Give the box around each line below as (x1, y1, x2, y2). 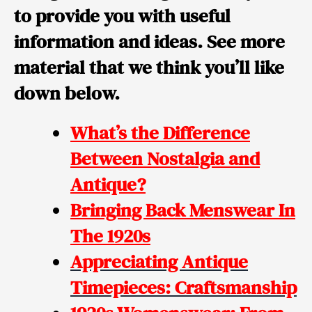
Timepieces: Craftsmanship (70, 274, 297, 301)
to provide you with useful (14, 3, 231, 29)
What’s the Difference (70, 120, 250, 146)
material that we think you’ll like (14, 54, 284, 81)
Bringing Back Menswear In (70, 197, 295, 224)
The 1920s (70, 223, 150, 249)
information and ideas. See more (14, 29, 285, 55)
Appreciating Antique (70, 249, 248, 275)
